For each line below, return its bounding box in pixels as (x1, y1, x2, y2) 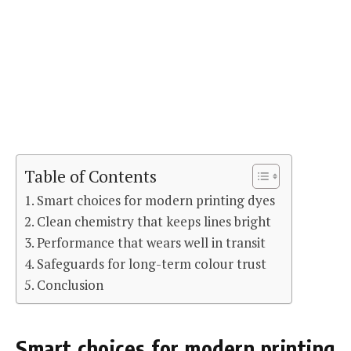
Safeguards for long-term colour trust (37, 254, 267, 273)
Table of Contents (24, 165, 157, 187)
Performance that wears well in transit (37, 233, 266, 251)
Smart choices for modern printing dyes (37, 190, 276, 209)
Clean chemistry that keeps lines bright (37, 212, 272, 230)
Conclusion (37, 275, 104, 294)
